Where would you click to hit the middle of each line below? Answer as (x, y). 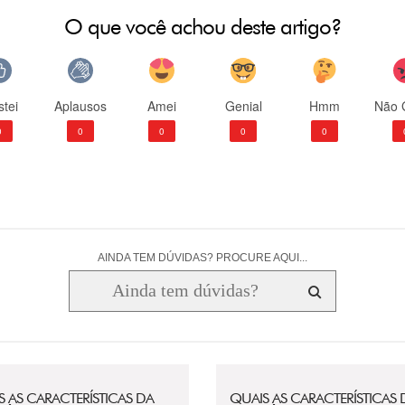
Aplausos (80, 106)
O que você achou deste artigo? (202, 27)
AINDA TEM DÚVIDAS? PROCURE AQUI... (202, 258)
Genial (243, 106)
